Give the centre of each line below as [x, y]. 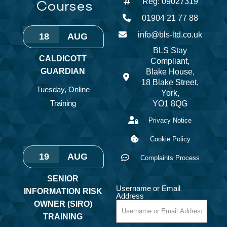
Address [130, 196]
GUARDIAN [63, 71]
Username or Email [148, 188]
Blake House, [170, 71]
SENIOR [63, 178]
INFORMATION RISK [63, 191]
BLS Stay [170, 50]
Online [79, 89]
